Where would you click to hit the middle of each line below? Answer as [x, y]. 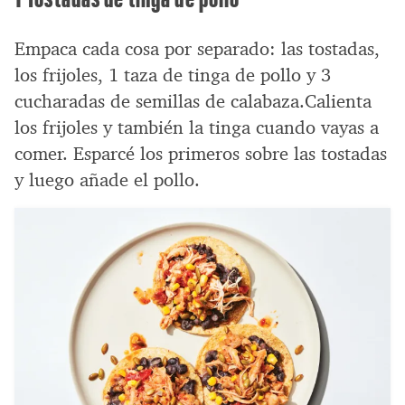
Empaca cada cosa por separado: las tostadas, [197, 48]
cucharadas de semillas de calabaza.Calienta [193, 101]
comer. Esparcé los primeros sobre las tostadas [201, 153]
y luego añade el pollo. [107, 179]
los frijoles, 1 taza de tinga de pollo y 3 [173, 75]
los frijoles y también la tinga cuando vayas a [197, 127]
